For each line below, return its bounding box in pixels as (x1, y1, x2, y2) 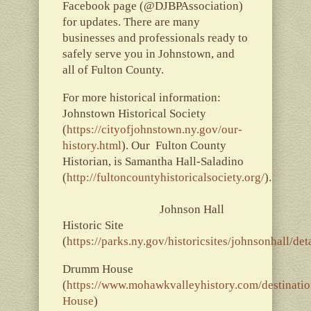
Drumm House (62, 262, 133, 276)
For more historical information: (62, 90, 221, 104)
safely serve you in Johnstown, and (62, 47, 235, 60)
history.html (62, 138, 121, 152)
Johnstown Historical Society (62, 106, 206, 120)
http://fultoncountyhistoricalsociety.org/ (66, 170, 264, 184)
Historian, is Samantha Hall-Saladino (62, 154, 244, 168)
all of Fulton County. (62, 62, 164, 76)
